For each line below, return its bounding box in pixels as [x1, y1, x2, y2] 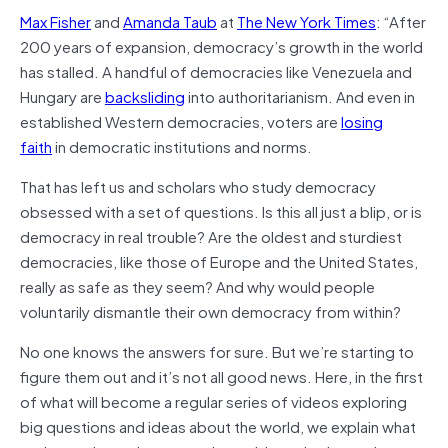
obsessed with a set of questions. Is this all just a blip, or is [20, 198, 422, 223]
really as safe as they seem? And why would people [20, 273, 375, 298]
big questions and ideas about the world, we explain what [20, 413, 416, 438]
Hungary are [20, 83, 105, 108]
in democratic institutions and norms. [52, 133, 312, 158]
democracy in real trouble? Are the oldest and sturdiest [20, 223, 402, 248]
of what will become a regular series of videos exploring [20, 388, 407, 413]
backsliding [105, 83, 185, 108]
